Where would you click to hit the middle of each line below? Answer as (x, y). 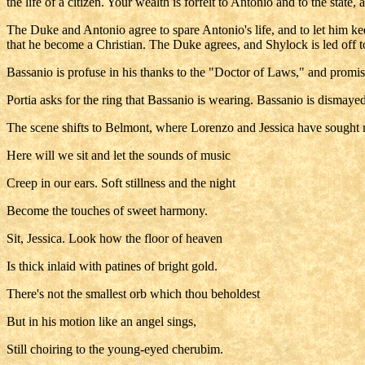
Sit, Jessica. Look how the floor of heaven (114, 238)
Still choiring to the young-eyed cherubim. (115, 349)
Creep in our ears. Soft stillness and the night (121, 183)
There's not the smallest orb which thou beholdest (133, 294)
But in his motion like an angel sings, (101, 321)
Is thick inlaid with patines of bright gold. (112, 266)
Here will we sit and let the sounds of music (119, 155)
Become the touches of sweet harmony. (107, 211)
